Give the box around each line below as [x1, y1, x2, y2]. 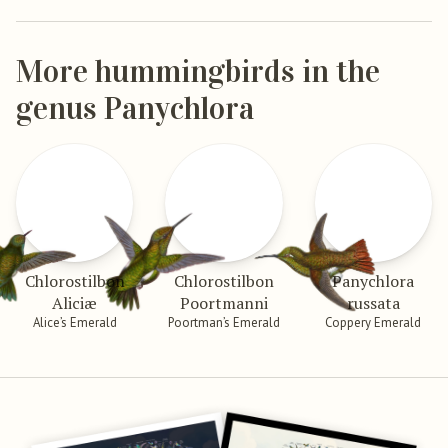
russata [346, 291, 400, 314]
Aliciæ [52, 291, 98, 314]
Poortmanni [179, 291, 268, 314]
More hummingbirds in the [16, 53, 380, 92]
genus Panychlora [16, 90, 254, 129]
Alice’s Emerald [32, 313, 117, 331]
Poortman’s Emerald [167, 313, 280, 331]
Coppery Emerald [325, 313, 422, 331]
